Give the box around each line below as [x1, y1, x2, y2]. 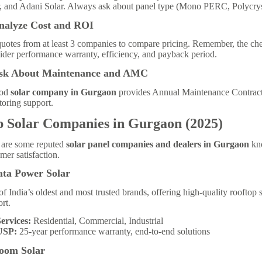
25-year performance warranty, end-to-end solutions [16, 226, 210, 236]
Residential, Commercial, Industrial [30, 215, 163, 226]
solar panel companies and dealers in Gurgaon [66, 139, 249, 149]
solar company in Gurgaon [11, 87, 116, 97]
